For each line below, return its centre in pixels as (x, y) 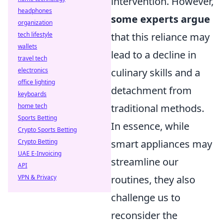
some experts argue (161, 19)
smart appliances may (162, 144)
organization (35, 23)
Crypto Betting (38, 141)
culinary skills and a (156, 73)
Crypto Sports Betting (47, 130)
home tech (32, 106)
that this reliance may (160, 37)
